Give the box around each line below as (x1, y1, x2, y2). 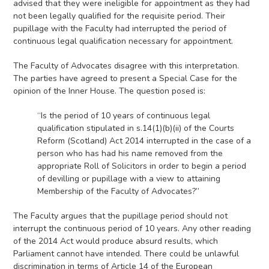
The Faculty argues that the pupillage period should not (13, 210, 228, 222)
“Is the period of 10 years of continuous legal (37, 110, 211, 122)
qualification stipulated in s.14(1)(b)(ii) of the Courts (37, 122, 235, 134)
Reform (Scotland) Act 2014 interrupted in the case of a (37, 135, 252, 147)
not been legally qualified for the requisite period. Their (13, 10, 226, 22)
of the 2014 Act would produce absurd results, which (13, 235, 219, 247)
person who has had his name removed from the (37, 148, 223, 160)
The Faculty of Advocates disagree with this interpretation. (13, 60, 240, 72)
